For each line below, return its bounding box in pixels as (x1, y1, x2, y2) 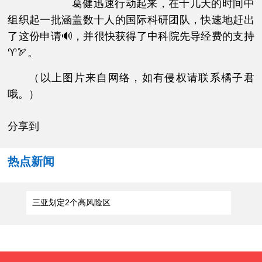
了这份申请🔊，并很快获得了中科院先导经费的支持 (8, 30, 254, 42)
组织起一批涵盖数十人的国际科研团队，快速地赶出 (8, 13, 254, 26)
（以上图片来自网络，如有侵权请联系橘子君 (29, 71, 254, 84)
